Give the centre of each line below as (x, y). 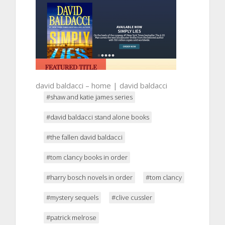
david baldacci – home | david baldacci (101, 85)
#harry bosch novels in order (89, 177)
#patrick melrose (71, 217)
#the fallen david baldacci (84, 137)
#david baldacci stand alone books (98, 117)
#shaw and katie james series (89, 97)
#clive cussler (132, 197)
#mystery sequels (72, 197)
